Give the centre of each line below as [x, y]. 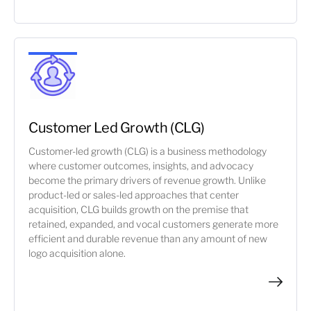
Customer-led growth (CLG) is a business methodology [148, 151]
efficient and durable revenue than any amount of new [148, 238]
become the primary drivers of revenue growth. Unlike [147, 180]
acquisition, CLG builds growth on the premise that [138, 209]
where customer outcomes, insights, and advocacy [141, 166]
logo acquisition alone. [77, 253]
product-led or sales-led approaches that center [134, 195]
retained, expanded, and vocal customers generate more [153, 224]
